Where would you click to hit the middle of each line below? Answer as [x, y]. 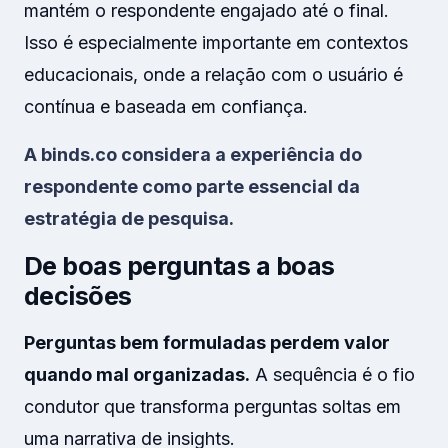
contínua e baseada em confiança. [166, 106]
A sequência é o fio [332, 374]
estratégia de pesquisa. [129, 218]
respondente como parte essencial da [192, 186]
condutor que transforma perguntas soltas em [212, 406]
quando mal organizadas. [137, 374]
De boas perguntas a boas [179, 266]
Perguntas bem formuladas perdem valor [207, 342]
